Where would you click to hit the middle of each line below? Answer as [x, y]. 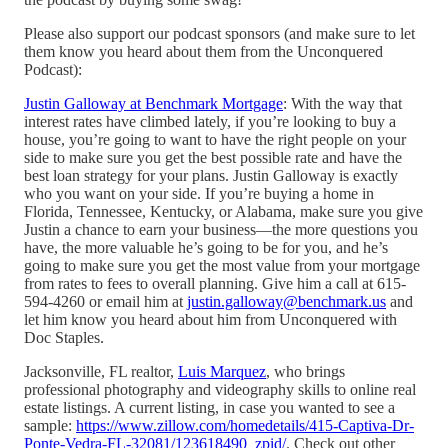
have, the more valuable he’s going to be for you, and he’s [206, 247]
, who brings [305, 371]
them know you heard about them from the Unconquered [203, 51]
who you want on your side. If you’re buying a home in [199, 193]
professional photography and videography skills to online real [220, 389]
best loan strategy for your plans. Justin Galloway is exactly [211, 175]
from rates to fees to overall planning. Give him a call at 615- [215, 283]
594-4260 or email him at [105, 301]
